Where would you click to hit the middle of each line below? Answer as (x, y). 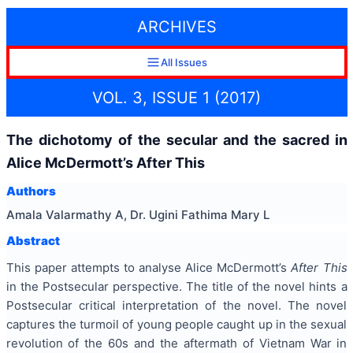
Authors (31, 191)
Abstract (33, 240)
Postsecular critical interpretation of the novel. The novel (176, 306)
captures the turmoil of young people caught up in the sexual (176, 325)
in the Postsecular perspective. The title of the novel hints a (176, 287)
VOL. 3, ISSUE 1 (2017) (176, 97)
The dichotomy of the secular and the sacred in (176, 139)
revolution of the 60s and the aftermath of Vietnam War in (176, 344)
